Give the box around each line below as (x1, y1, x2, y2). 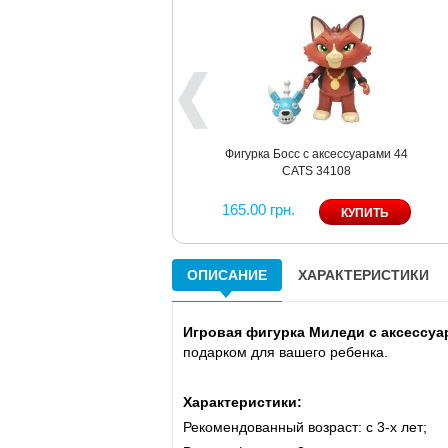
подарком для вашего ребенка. (183, 343, 388, 360)
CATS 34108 (281, 163, 351, 178)
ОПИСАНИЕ (187, 266, 267, 283)
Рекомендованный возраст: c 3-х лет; (183, 418, 427, 435)
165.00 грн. (222, 200, 296, 218)
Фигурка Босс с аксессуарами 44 (224, 146, 408, 161)
